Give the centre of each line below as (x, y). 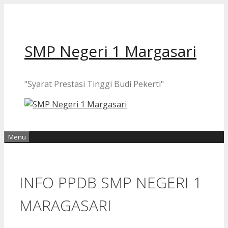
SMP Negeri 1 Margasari (110, 51)
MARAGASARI (65, 205)
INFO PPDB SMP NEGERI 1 (110, 182)
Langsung (23, 10)
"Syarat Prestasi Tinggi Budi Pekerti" (94, 84)
